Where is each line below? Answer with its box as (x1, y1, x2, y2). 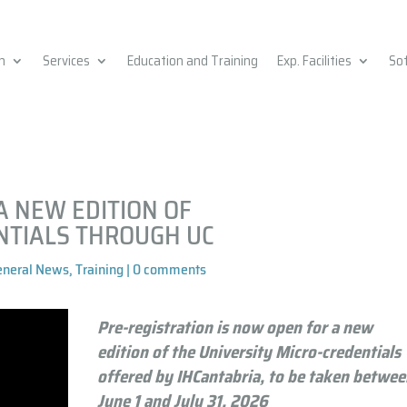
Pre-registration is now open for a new (97, 313, 373, 342)
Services (42, 50, 90, 72)
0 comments (133, 257, 207, 281)
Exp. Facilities (276, 50, 352, 72)
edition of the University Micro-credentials (97, 338, 402, 366)
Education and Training (126, 50, 258, 72)
